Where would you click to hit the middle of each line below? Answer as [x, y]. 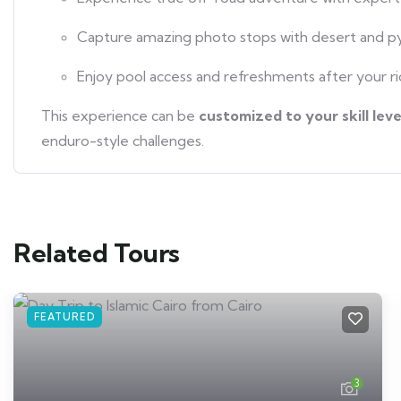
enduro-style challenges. [123, 140]
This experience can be [120, 115]
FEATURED [64, 316]
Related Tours [97, 252]
